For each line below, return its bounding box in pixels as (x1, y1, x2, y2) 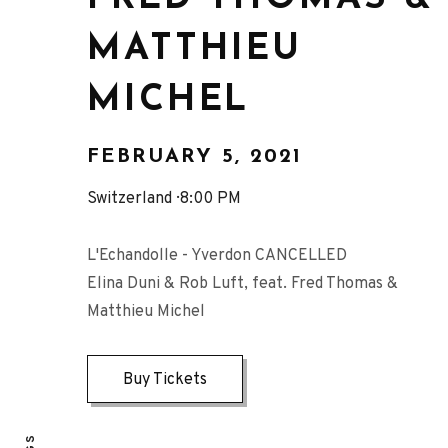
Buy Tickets (123, 369, 207, 390)
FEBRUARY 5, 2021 (87, 147, 302, 167)
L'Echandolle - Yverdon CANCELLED (87, 245, 347, 266)
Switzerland (87, 189, 172, 209)
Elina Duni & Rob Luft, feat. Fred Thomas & (87, 273, 398, 294)
